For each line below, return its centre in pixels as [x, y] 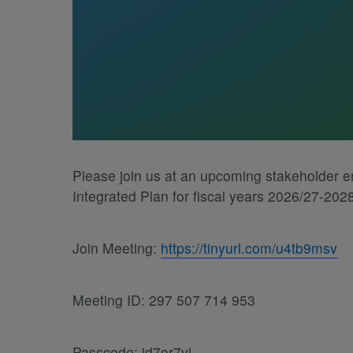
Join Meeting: [117, 248]
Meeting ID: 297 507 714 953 [164, 300]
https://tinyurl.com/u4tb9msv [249, 248]
